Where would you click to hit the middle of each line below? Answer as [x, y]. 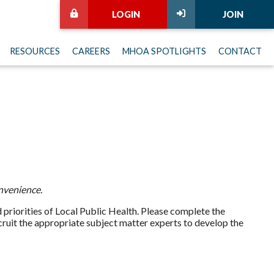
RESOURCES [35, 51]
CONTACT [240, 51]
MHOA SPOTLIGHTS [164, 51]
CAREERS [91, 51]
